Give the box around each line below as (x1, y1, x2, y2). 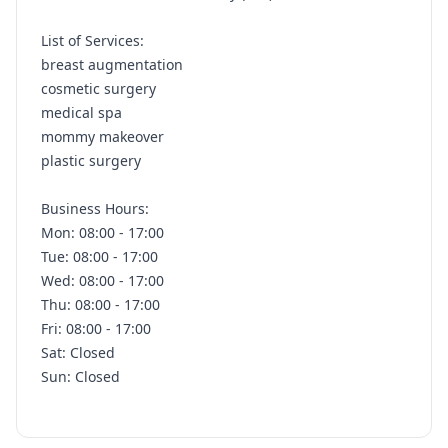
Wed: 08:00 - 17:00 (41, 271, 164, 290)
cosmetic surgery (41, 79, 156, 98)
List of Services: (41, 31, 148, 50)
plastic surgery (41, 151, 141, 170)
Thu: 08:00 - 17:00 (41, 295, 160, 314)
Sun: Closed (41, 367, 120, 386)
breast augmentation (41, 55, 183, 74)
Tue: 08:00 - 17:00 (41, 247, 158, 266)
